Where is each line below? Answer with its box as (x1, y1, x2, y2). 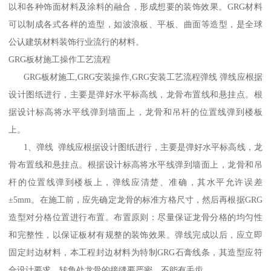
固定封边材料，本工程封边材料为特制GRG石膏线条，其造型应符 (8, 247, 263, 257)
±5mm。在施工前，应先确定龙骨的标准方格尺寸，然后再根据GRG (8, 194, 263, 204)
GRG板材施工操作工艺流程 (8, 54, 111, 64)
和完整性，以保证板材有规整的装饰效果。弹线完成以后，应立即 (8, 229, 263, 240)
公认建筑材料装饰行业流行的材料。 (8, 36, 145, 47)
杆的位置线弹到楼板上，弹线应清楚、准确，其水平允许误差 (8, 177, 263, 187)
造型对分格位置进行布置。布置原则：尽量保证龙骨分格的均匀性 (8, 212, 263, 222)
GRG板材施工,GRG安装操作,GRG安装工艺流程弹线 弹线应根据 (8, 71, 263, 82)
